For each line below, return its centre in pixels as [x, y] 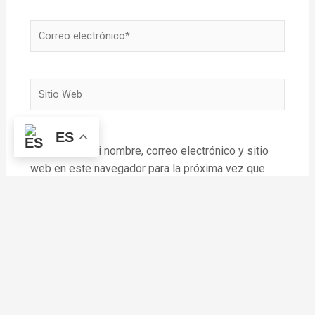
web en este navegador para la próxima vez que [147, 168]
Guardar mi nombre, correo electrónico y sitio [159, 150]
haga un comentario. [78, 186]
